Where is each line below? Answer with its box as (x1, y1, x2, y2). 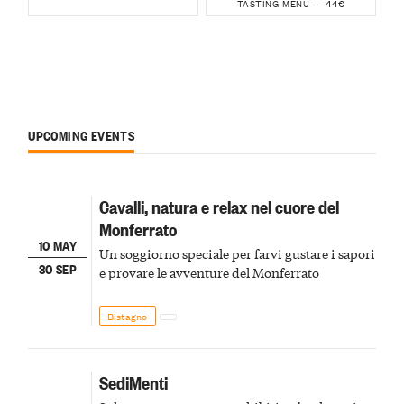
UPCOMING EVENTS (28, 124, 135, 144)
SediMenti (98, 369, 168, 394)
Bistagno (107, 307, 148, 324)
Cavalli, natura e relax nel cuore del (98, 193, 339, 218)
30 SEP (38, 258, 77, 278)
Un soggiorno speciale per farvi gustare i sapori (98, 243, 375, 262)
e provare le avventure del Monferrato (98, 262, 319, 281)
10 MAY (38, 235, 77, 255)
